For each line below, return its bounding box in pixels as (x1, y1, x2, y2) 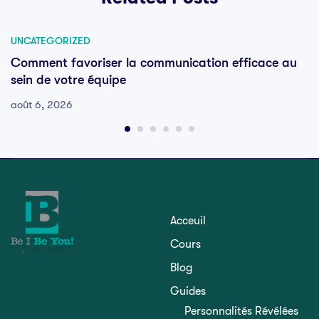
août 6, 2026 (11, 98, 73, 112)
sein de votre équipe (11, 73, 126, 88)
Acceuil (170, 214, 206, 228)
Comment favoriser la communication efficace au (11, 56, 297, 70)
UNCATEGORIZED (11, 35, 90, 47)
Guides (170, 285, 206, 298)
